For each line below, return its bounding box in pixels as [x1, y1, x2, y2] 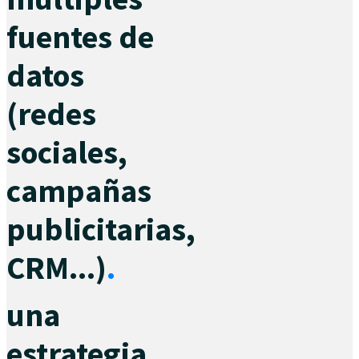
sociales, [6, 132, 127, 173]
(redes [6, 94, 96, 135]
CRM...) [6, 248, 107, 288]
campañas [6, 171, 151, 212]
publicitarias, [6, 209, 196, 250]
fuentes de [6, 17, 154, 58]
